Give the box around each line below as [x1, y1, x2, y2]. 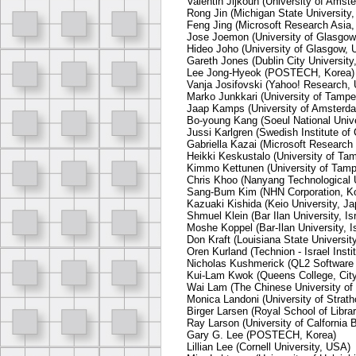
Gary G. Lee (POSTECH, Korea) [187, 329, 336, 342]
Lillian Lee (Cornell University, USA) [187, 341, 350, 354]
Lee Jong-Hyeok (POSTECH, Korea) [187, 67, 354, 79]
